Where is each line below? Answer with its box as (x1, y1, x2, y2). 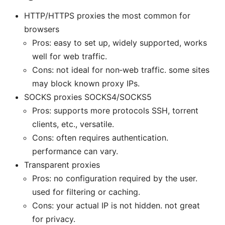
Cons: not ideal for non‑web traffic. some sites (32, 64, 209, 75)
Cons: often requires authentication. (32, 132, 168, 143)
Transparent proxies (24, 159, 100, 170)
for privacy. (32, 213, 75, 224)
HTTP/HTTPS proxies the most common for (24, 10, 190, 21)
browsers (24, 24, 59, 34)
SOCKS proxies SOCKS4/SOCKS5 (24, 91, 152, 102)
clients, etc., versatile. (32, 119, 114, 129)
